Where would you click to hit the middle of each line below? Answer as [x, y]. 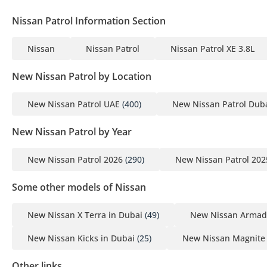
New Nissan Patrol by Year [72, 131]
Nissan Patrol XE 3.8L [212, 48]
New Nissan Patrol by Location [82, 76]
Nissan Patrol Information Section [89, 21]
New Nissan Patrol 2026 [75, 159]
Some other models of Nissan [79, 187]
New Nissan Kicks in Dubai [81, 238]
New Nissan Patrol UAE [74, 104]
